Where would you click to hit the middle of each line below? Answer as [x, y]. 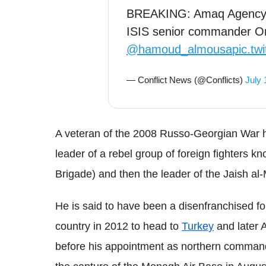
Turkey [198, 226]
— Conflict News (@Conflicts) [186, 80]
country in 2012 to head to [118, 226]
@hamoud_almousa [179, 49]
